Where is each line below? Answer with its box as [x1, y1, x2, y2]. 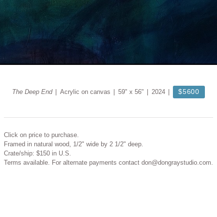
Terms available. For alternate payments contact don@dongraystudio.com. [3, 159, 213, 167]
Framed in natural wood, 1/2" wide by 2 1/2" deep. [3, 140, 143, 148]
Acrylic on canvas [60, 88, 110, 95]
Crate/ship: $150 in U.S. [3, 150, 71, 157]
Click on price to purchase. [3, 131, 79, 139]
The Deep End [12, 88, 52, 95]
